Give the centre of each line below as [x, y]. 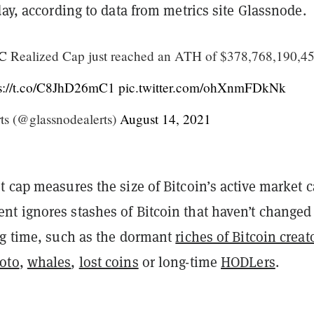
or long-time [180, 262]
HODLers [248, 262]
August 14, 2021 [165, 118]
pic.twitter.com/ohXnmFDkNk [202, 87]
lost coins [109, 262]
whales [49, 262]
